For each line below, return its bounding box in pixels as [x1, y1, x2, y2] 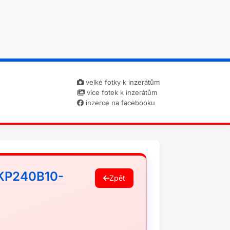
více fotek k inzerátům [85, 88, 157, 97]
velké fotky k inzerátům [84, 78, 160, 86]
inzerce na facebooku [84, 98, 155, 107]
